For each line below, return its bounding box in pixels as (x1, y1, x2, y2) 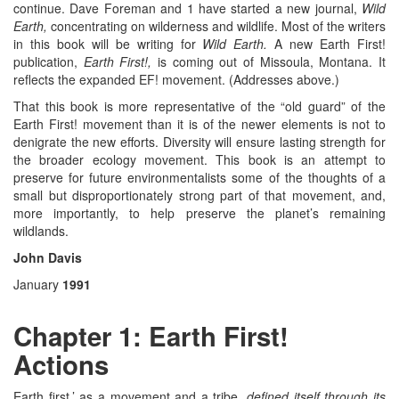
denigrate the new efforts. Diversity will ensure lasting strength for (13, 133, 386, 151)
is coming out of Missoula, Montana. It (151, 53, 387, 71)
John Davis (13, 248, 82, 267)
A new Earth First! (267, 35, 387, 53)
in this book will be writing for (13, 35, 203, 53)
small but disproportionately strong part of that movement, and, (13, 186, 386, 205)
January (13, 275, 62, 294)
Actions (13, 346, 109, 384)
